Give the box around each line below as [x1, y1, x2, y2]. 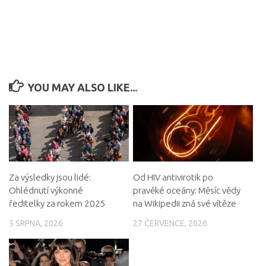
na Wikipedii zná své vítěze [132, 198, 236, 209]
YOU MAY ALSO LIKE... [27, 81, 137, 93]
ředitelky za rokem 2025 [9, 198, 106, 209]
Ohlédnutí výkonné [9, 185, 83, 196]
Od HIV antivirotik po [132, 172, 213, 183]
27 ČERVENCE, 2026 [132, 218, 207, 229]
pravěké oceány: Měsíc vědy [132, 185, 240, 196]
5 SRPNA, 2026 [9, 218, 63, 229]
